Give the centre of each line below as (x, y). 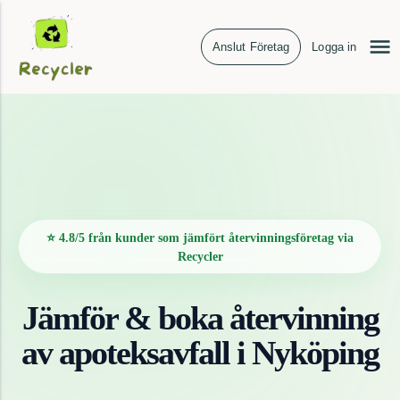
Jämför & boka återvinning (200, 318)
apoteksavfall (144, 353)
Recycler (200, 257)
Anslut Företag (251, 47)
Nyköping (315, 353)
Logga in (334, 47)
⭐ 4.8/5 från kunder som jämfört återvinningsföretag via (200, 238)
